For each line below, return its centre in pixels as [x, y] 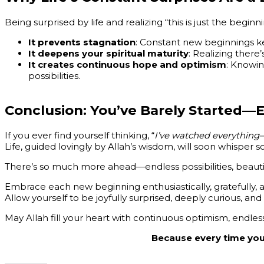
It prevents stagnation [82, 42]
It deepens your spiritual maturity [108, 53]
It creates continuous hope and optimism [127, 64]
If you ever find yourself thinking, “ [80, 136]
